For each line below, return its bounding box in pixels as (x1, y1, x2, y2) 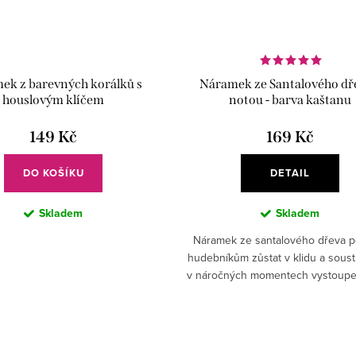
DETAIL (270, 164, 311, 180)
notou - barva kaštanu (229, 91, 352, 107)
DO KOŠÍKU (22, 164, 84, 180)
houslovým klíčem (2, 91, 105, 107)
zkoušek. (268, 284, 312, 300)
